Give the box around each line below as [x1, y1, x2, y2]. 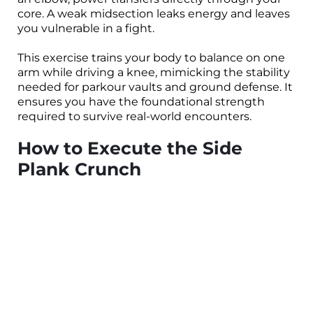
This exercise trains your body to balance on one [17, 51, 285, 64]
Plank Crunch [17, 159, 141, 180]
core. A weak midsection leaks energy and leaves [17, 7, 290, 20]
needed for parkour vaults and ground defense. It [17, 80, 293, 94]
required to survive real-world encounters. [17, 110, 252, 123]
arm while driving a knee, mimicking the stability [17, 66, 290, 79]
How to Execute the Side [17, 138, 242, 159]
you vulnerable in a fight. [17, 22, 154, 35]
